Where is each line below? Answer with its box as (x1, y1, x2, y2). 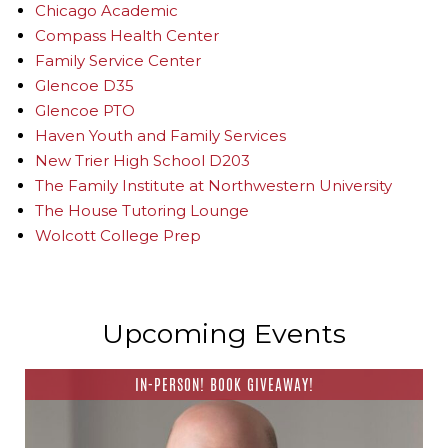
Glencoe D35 (35, 75, 134, 95)
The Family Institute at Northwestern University (35, 175, 392, 195)
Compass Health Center (35, 25, 219, 45)
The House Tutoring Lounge (35, 200, 249, 220)
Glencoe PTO (35, 100, 135, 120)
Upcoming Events (102, 316, 346, 350)
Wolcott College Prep (35, 225, 201, 245)
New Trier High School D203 (35, 150, 250, 170)
